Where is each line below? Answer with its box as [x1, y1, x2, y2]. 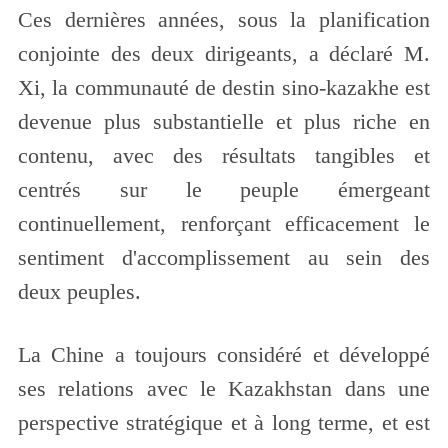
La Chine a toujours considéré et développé [17, 343, 431, 368]
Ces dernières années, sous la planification [17, 7, 431, 32]
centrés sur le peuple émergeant [17, 177, 431, 202]
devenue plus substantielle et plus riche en [17, 109, 431, 134]
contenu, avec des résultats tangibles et [17, 143, 431, 168]
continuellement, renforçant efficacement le [17, 211, 431, 236]
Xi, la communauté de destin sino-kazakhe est [17, 75, 431, 100]
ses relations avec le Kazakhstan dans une [17, 377, 431, 402]
